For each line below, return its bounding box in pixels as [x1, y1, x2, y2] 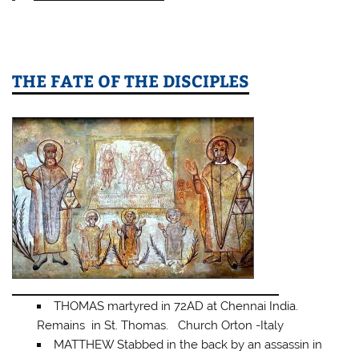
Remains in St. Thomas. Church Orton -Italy [36, 317, 284, 333]
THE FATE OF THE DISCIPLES [12, 69, 250, 93]
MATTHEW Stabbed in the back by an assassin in [53, 337, 322, 352]
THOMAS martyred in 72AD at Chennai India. [53, 298, 298, 313]
